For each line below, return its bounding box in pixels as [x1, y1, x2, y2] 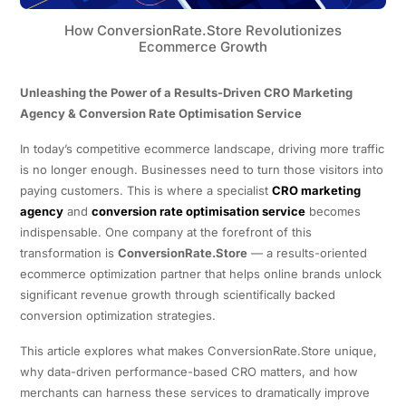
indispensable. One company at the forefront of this [19, 224, 312, 239]
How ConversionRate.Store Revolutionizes [63, 21, 342, 39]
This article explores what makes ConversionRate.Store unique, [19, 343, 377, 358]
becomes [304, 203, 361, 218]
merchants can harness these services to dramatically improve [19, 384, 370, 400]
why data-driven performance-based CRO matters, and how [19, 363, 358, 379]
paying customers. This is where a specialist [19, 182, 272, 198]
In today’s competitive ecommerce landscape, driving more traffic [19, 140, 384, 156]
